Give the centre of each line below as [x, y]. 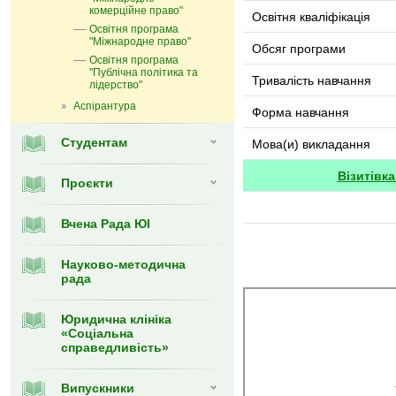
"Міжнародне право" [140, 42]
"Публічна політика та [144, 72]
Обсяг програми [299, 49]
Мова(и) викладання [311, 144]
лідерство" [116, 85]
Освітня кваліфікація [311, 17]
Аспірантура [105, 106]
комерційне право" [136, 11]
